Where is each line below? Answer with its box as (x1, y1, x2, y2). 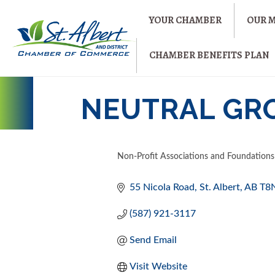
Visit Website (130, 261, 188, 271)
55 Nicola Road (130, 182, 195, 192)
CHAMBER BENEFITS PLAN (149, 48, 269, 62)
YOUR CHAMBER (149, 14, 222, 27)
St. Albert (199, 182, 241, 192)
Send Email (130, 235, 177, 245)
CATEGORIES (117, 159, 193, 174)
